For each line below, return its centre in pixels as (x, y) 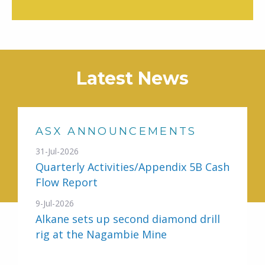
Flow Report (67, 182)
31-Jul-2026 (57, 151)
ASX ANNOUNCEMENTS (116, 131)
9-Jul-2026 (55, 203)
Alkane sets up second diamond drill (128, 219)
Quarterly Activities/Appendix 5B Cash (132, 167)
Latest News (132, 78)
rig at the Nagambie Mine (101, 234)
